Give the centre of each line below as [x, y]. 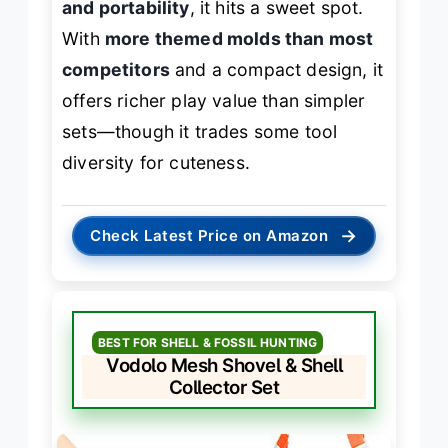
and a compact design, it [276, 70]
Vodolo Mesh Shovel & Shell [224, 365]
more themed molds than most [239, 39]
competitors [116, 70]
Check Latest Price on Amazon [209, 235]
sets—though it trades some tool [200, 132]
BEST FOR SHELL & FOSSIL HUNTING [208, 342]
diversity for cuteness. [156, 163]
